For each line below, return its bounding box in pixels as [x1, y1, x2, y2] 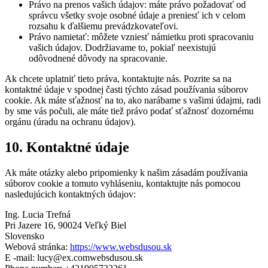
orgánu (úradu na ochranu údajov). [5, 116, 136, 127]
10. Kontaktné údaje [5, 139, 129, 155]
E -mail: [5, 252, 37, 263]
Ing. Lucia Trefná [5, 209, 71, 220]
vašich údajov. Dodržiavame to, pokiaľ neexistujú [29, 42, 216, 53]
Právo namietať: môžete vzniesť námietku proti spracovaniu [29, 31, 254, 42]
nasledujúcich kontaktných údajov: [5, 188, 136, 199]
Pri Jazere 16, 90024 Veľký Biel [5, 220, 126, 230]
